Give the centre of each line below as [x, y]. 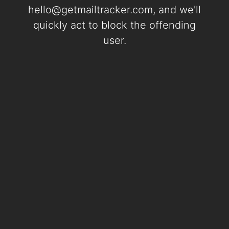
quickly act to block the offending [114, 25]
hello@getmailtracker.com [90, 10]
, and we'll [177, 10]
